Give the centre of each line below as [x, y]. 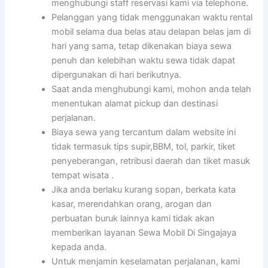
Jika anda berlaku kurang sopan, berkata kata [144, 190]
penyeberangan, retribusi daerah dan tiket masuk [151, 161]
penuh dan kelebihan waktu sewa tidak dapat [144, 61]
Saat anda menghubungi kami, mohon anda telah [152, 89]
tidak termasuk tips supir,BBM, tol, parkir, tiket [144, 147]
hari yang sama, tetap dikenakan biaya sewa [142, 46]
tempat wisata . [83, 176]
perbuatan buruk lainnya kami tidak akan [133, 219]
